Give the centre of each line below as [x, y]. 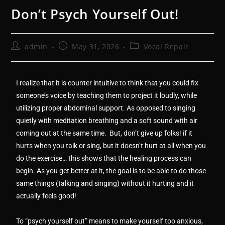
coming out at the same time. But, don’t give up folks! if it [104, 133]
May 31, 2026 [96, 46]
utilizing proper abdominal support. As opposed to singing [106, 108]
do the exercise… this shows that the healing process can [104, 158]
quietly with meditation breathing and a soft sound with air [107, 121]
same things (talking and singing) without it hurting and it [105, 183]
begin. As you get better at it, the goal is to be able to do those [111, 171]
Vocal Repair [166, 46]
